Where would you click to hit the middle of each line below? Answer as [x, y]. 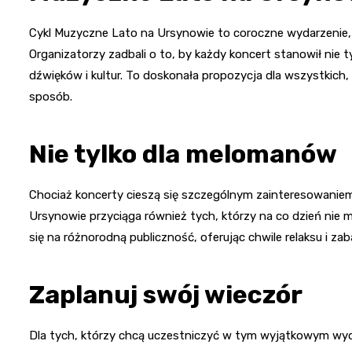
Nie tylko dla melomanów [183, 154]
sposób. [51, 97]
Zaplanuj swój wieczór [166, 295]
